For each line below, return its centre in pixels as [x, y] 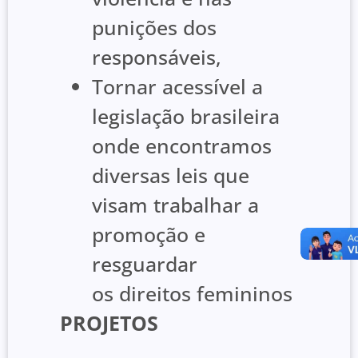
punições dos [154, 28]
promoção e [149, 235]
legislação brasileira [186, 116]
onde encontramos [182, 146]
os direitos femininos [192, 294]
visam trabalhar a [175, 205]
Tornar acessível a [177, 87]
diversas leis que [171, 175]
